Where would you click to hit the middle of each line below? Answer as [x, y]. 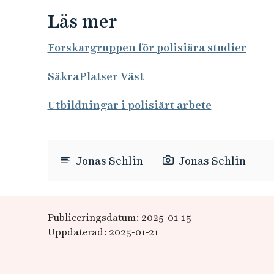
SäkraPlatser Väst [95, 76]
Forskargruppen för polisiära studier [147, 47]
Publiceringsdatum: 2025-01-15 [119, 217]
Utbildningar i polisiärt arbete [129, 105]
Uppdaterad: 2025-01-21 [103, 232]
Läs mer [84, 21]
